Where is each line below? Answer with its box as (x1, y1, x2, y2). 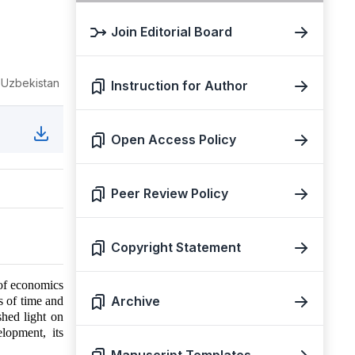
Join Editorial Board (111, 24, 232, 40)
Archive (111, 293, 160, 309)
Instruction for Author (111, 78, 248, 94)
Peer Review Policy (111, 185, 228, 201)
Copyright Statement (111, 239, 241, 255)
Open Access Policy (111, 132, 236, 147)
